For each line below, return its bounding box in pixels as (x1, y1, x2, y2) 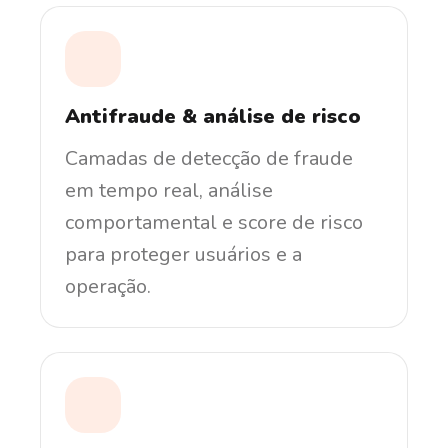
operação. (65, 272, 151, 300)
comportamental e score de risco (65, 208, 363, 236)
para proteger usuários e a (65, 240, 302, 268)
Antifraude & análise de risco (65, 102, 361, 130)
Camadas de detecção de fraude (65, 144, 353, 172)
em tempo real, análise (65, 176, 273, 204)
